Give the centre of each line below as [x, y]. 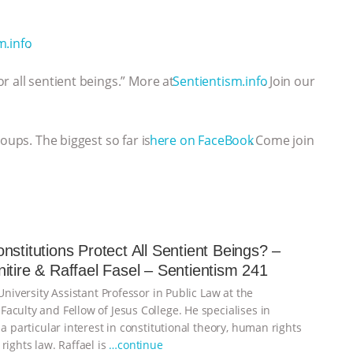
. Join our [289, 82]
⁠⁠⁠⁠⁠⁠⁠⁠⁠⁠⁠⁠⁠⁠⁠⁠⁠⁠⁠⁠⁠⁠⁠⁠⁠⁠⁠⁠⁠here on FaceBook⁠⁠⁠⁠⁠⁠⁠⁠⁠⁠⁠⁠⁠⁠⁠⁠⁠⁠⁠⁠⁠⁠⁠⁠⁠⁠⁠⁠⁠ [201, 141]
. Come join [282, 141]
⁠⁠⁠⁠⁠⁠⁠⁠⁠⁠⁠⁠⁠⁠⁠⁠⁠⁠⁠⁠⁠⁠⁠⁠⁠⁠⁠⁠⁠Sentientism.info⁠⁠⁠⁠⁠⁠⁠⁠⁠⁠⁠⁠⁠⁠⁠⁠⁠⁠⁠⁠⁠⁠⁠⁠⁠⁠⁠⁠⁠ [220, 82]
